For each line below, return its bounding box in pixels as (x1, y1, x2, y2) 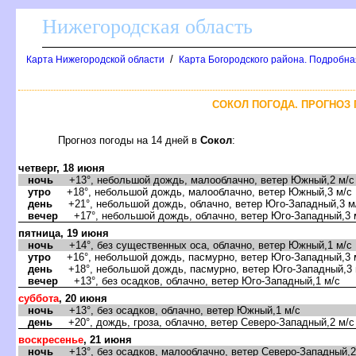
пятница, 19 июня (18, 226, 109, 239)
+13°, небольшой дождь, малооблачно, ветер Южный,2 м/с (53, 173, 354, 186)
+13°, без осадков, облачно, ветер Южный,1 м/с (53, 304, 300, 316)
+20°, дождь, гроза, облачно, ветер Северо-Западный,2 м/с (52, 315, 354, 328)
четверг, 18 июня (18, 161, 105, 174)
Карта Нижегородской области (26, 54, 164, 65)
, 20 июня (59, 292, 107, 304)
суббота (18, 292, 59, 304)
